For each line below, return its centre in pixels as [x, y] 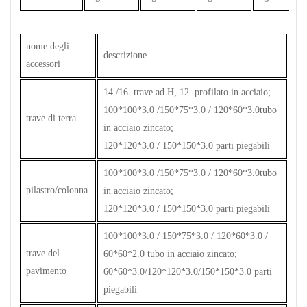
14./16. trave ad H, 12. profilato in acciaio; [187, 92]
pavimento [46, 271]
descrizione [125, 55]
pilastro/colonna [57, 190]
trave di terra [51, 118]
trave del [43, 253]
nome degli [48, 46]
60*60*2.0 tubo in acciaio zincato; [170, 254]
